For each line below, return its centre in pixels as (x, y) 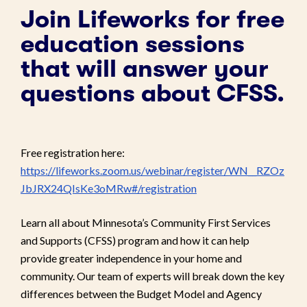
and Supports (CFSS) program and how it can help (135, 240)
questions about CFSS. (152, 93)
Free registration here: (73, 152)
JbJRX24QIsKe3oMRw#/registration (109, 188)
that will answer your (145, 69)
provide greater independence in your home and (131, 258)
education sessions (133, 44)
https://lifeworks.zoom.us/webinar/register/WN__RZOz (152, 170)
